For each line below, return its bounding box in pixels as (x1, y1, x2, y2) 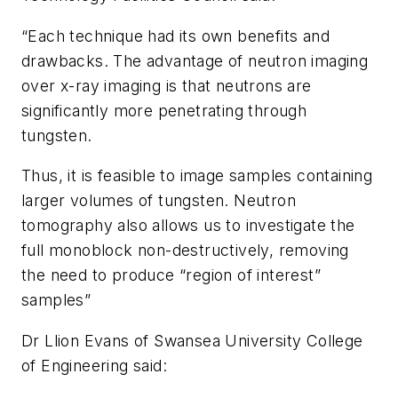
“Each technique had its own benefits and (21, 26, 330, 45)
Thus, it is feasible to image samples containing (21, 166, 373, 186)
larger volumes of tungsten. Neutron (21, 191, 296, 211)
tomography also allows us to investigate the (21, 216, 355, 235)
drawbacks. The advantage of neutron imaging (21, 51, 369, 70)
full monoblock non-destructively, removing (21, 241, 349, 260)
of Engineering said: (21, 355, 167, 375)
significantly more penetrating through (21, 100, 307, 120)
